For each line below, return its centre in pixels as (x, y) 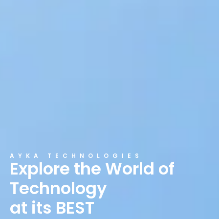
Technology (58, 188)
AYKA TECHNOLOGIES (76, 156)
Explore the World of (92, 169)
